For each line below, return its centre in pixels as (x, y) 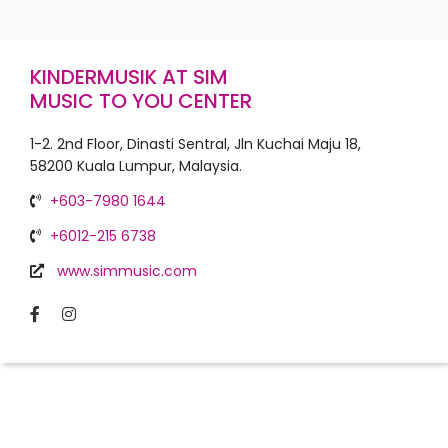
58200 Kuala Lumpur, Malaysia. (136, 166)
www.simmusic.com (127, 271)
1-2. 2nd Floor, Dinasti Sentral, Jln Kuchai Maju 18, (195, 144)
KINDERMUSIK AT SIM (129, 77)
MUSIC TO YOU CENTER (141, 101)
